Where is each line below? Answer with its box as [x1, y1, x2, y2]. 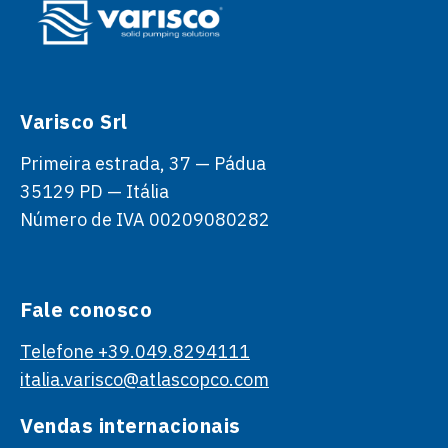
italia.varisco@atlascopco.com [20, 367, 269, 391]
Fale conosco [20, 295, 152, 323]
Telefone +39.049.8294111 [20, 339, 250, 363]
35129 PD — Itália [20, 179, 169, 203]
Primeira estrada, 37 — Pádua [20, 151, 266, 175]
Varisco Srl [20, 107, 128, 135]
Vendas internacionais [20, 411, 241, 439]
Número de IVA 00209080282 [20, 207, 270, 231]
